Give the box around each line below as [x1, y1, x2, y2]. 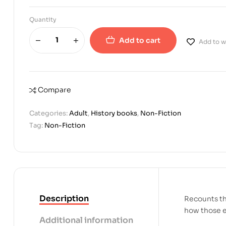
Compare [38, 85, 71, 94]
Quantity [29, 15, 56, 23]
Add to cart [119, 35, 160, 45]
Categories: [29, 108, 69, 118]
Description [39, 193, 89, 204]
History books [91, 108, 137, 118]
